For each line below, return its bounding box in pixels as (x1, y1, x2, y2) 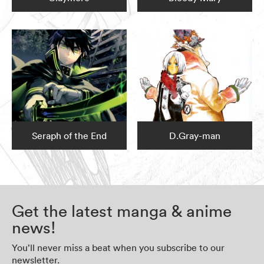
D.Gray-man (169, 130, 221, 142)
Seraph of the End (31, 130, 107, 142)
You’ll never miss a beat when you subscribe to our (12, 242, 225, 254)
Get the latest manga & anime (12, 201, 232, 222)
